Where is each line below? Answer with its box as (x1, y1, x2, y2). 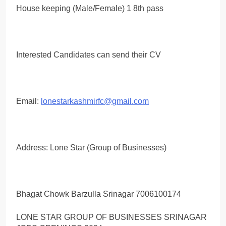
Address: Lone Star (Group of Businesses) (16, 143, 166, 152)
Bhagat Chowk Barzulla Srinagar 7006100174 (16, 189, 181, 198)
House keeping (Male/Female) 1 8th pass (16, 4, 163, 13)
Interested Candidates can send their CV (16, 50, 161, 59)
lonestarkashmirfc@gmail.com (41, 96, 149, 105)
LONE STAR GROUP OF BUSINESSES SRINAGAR (16, 212, 207, 221)
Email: (16, 96, 41, 105)
